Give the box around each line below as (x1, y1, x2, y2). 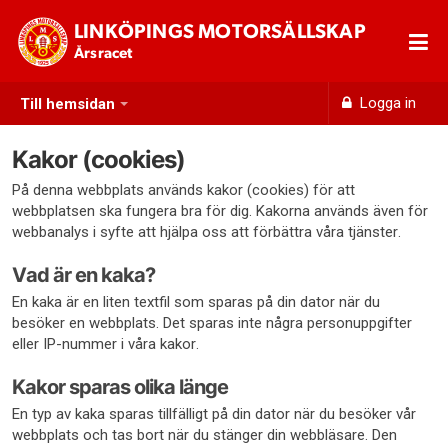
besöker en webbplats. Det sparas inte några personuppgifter (12, 314, 412, 332)
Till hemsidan (20, 95, 115, 114)
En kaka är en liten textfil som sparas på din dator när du (12, 293, 380, 311)
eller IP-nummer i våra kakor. (12, 335, 199, 353)
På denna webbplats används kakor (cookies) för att (12, 181, 355, 199)
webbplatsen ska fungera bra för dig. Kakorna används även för (12, 202, 428, 220)
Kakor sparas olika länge (12, 375, 228, 399)
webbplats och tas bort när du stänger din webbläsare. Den (12, 426, 397, 444)
